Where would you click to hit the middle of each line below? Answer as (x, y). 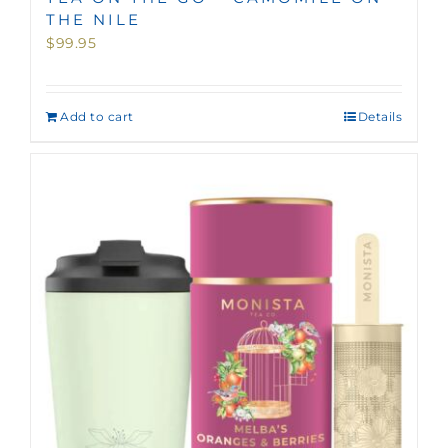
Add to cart (97, 116)
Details (379, 116)
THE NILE (93, 19)
